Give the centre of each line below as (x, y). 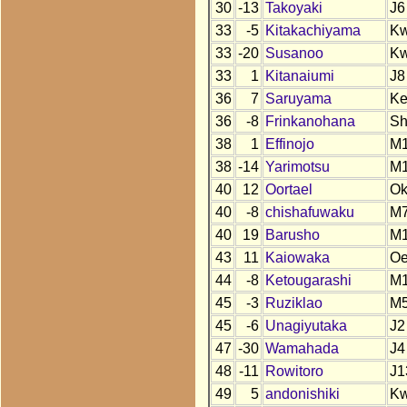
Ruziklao (293, 303)
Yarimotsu (297, 167)
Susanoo (294, 54)
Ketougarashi (308, 281)
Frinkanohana (310, 122)
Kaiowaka (297, 258)
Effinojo (289, 144)
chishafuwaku (309, 213)
